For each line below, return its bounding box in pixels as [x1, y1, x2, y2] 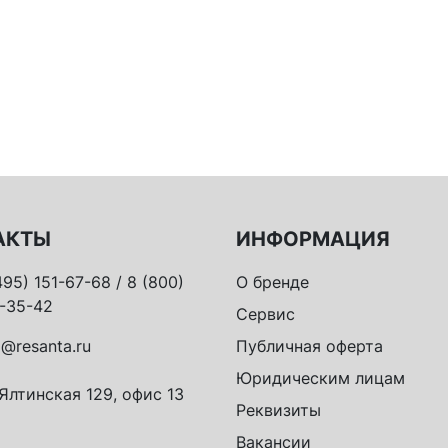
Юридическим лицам [236, 368, 405, 388]
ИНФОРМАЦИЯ [236, 227, 390, 251]
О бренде [236, 272, 309, 292]
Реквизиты [236, 400, 321, 420]
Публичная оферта [236, 336, 383, 356]
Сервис [236, 304, 295, 324]
